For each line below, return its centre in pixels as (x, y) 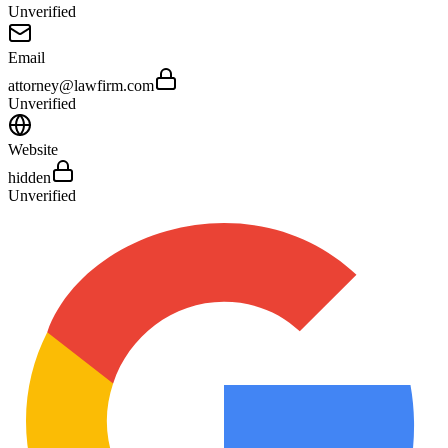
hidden (29, 177)
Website (33, 149)
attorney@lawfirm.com (81, 85)
